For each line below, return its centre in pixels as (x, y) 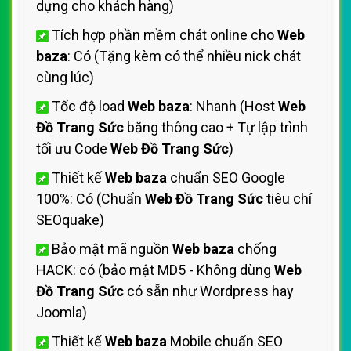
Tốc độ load (88, 106)
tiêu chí (288, 199)
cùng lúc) (65, 77)
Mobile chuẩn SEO (225, 341)
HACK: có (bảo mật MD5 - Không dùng (155, 270)
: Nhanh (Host (234, 106)
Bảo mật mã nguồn (110, 249)
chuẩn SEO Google (226, 177)
